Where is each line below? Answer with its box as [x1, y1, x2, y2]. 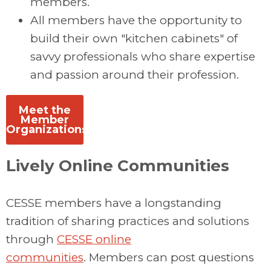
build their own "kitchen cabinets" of [30, 31, 238, 46]
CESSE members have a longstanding [6, 196, 221, 211]
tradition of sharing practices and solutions [6, 214, 249, 229]
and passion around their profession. [30, 68, 239, 82]
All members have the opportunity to [30, 13, 242, 28]
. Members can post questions [83, 250, 254, 265]
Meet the [19, 103, 71, 117]
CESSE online [57, 232, 131, 247]
